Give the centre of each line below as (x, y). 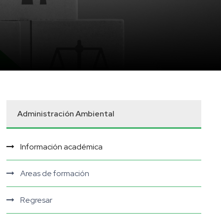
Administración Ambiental (66, 114)
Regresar (37, 200)
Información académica (62, 147)
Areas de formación (55, 173)
